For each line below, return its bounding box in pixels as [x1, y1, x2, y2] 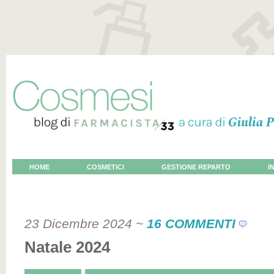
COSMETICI [87, 163, 124, 171]
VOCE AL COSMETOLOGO [29, 179, 116, 186]
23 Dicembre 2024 [24, 217, 132, 231]
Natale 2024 [24, 239, 110, 256]
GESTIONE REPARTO [161, 163, 231, 171]
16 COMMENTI [147, 217, 235, 231]
